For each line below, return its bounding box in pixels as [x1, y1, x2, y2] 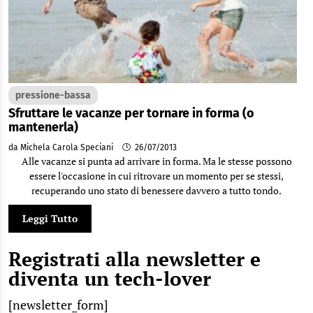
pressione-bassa [15, 89, 91, 101]
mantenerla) [8, 119, 78, 135]
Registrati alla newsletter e [8, 246, 261, 272]
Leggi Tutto [22, 212, 78, 225]
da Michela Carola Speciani [8, 143, 115, 152]
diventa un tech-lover [8, 265, 211, 291]
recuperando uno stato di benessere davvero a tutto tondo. [31, 184, 282, 197]
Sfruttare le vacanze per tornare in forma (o [8, 105, 254, 121]
